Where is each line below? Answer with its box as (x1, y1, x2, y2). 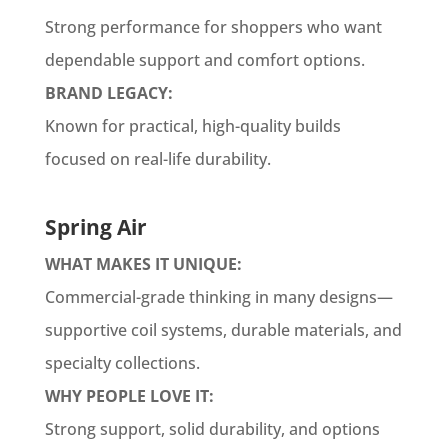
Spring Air (44, 213, 147, 241)
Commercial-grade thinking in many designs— (44, 286, 393, 308)
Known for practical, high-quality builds (44, 115, 341, 137)
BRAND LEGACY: (44, 82, 173, 104)
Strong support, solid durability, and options (44, 418, 380, 440)
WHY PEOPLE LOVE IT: (44, 385, 214, 407)
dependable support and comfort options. (44, 49, 365, 71)
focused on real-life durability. (44, 148, 271, 170)
